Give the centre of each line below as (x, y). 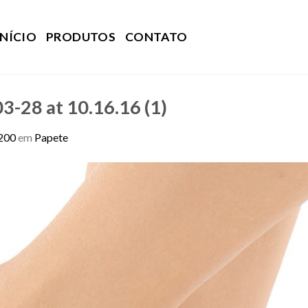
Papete (51, 137)
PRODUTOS (81, 36)
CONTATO (156, 36)
